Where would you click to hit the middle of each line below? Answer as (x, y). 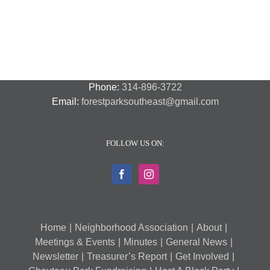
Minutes (140, 242)
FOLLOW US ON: (135, 143)
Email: (66, 102)
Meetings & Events (75, 242)
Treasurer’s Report (127, 257)
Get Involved (202, 257)
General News (196, 242)
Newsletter (55, 257)
